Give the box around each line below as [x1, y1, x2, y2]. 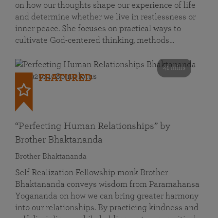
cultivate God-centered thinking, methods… [15, 36, 175, 45]
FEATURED [38, 73, 92, 83]
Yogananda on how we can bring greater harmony [15, 192, 199, 200]
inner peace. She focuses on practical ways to [15, 24, 181, 33]
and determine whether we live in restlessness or [15, 13, 196, 21]
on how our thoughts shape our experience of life [15, 1, 196, 10]
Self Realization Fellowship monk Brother [15, 168, 168, 177]
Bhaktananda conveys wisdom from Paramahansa [15, 180, 200, 189]
